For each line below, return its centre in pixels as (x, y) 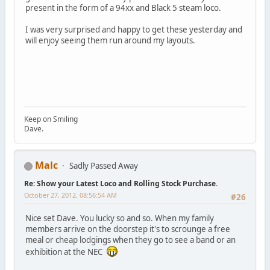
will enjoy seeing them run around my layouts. (110, 40)
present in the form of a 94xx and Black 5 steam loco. (123, 8)
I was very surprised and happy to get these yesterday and (133, 29)
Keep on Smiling (51, 119)
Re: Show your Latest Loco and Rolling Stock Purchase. (121, 184)
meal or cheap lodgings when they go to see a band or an (130, 240)
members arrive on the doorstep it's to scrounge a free (127, 229)
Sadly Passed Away (103, 166)
